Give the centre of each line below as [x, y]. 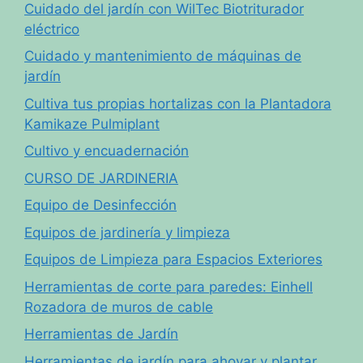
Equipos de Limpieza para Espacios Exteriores [173, 260]
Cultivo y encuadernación [107, 151]
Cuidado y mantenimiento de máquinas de [163, 56]
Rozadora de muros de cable [119, 307]
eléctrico [52, 29]
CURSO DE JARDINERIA [101, 178]
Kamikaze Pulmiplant [92, 124]
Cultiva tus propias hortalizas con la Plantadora [178, 103]
